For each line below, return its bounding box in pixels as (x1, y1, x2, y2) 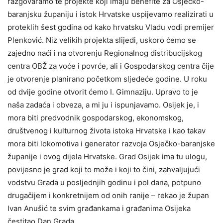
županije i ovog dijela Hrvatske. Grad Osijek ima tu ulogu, (7, 152, 207, 161)
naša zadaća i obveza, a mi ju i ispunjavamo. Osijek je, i (7, 100, 199, 110)
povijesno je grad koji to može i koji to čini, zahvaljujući (7, 165, 200, 174)
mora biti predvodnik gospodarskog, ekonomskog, (7, 113, 184, 122)
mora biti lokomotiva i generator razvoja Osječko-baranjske (7, 139, 215, 148)
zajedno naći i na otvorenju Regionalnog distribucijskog (7, 48, 202, 58)
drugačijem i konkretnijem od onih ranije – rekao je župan (7, 191, 209, 200)
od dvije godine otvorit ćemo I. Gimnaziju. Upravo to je (7, 87, 198, 97)
